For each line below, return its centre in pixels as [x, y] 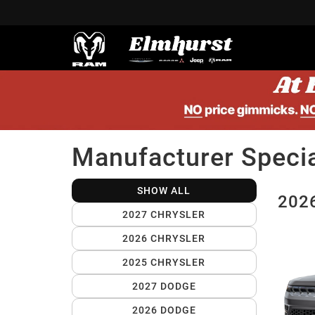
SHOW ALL [164, 191]
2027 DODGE [164, 287]
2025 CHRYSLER [164, 263]
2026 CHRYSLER [164, 239]
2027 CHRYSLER [164, 215]
